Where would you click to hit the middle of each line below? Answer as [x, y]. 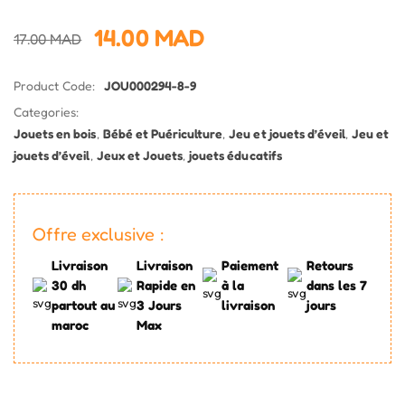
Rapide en [166, 286]
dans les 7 [337, 286]
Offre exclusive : [99, 235]
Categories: [47, 112]
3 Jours [160, 306]
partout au [84, 306]
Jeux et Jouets [140, 155]
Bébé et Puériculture [163, 134]
